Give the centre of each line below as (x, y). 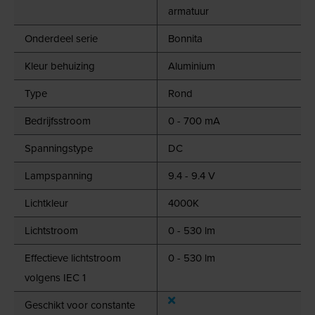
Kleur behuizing (60, 66)
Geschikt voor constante (80, 305)
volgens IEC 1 (55, 277)
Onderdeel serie (61, 38)
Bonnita (186, 38)
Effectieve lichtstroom (73, 258)
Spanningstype (59, 148)
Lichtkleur (46, 203)
